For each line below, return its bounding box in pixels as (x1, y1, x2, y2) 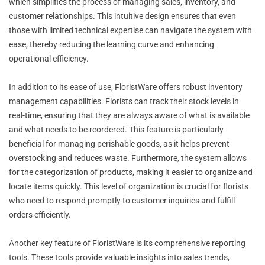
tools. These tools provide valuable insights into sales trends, (9, 252, 230, 262)
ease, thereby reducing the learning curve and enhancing (9, 39, 214, 49)
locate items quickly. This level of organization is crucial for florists (9, 181, 248, 191)
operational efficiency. (9, 53, 89, 63)
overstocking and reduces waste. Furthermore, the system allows (9, 153, 247, 163)
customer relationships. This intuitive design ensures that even (9, 11, 236, 21)
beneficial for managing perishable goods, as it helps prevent (9, 138, 230, 148)
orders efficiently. (9, 209, 71, 219)
